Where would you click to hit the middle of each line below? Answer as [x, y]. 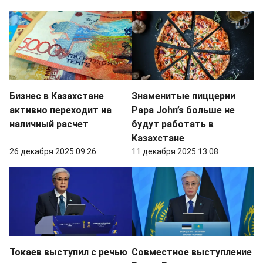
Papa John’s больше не [183, 110]
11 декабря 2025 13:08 [175, 152]
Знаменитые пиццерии [183, 96]
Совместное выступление [192, 252]
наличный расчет [49, 124]
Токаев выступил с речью [68, 252]
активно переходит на [60, 110]
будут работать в [173, 124]
